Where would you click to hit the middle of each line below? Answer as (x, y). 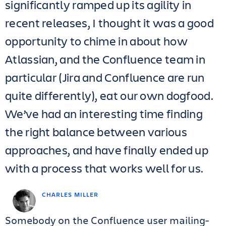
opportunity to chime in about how (96, 41)
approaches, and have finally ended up (107, 150)
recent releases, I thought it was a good (109, 23)
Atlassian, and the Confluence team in (105, 59)
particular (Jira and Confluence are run (105, 77)
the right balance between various (96, 132)
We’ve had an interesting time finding (104, 114)
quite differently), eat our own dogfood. (109, 95)
